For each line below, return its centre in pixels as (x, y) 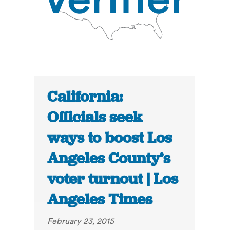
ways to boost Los (110, 138)
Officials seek (95, 117)
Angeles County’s (109, 158)
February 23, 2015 (81, 221)
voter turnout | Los (113, 179)
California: (85, 97)
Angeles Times (100, 199)
